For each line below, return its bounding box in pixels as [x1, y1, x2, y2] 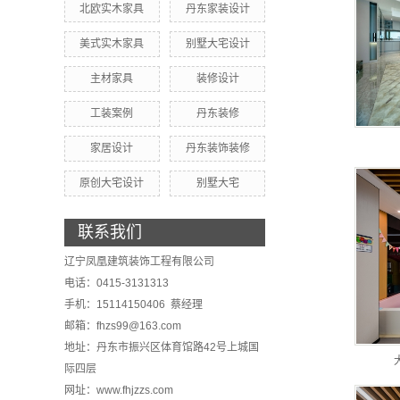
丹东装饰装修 [185, 142, 250, 154]
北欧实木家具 [79, 3, 145, 15]
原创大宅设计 [79, 177, 145, 189]
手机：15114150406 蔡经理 [64, 298, 203, 311]
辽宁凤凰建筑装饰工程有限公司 [64, 255, 214, 268]
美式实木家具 [79, 37, 145, 50]
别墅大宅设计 [185, 37, 250, 50]
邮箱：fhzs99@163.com [64, 320, 181, 332]
